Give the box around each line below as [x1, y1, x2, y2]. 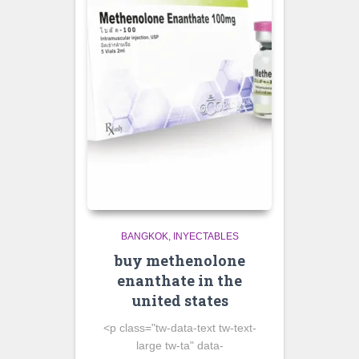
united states [131, 291, 228, 310]
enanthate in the [117, 271, 242, 290]
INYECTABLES [172, 231, 239, 242]
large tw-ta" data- [135, 339, 224, 352]
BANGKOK [120, 231, 168, 242]
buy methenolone [114, 251, 245, 270]
